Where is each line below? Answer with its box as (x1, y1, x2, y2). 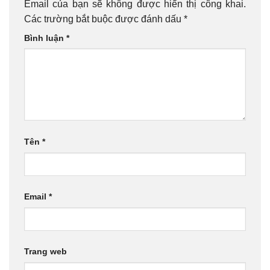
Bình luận (24, 33, 66, 43)
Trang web (24, 246, 67, 257)
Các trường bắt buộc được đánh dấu (24, 13, 184, 24)
